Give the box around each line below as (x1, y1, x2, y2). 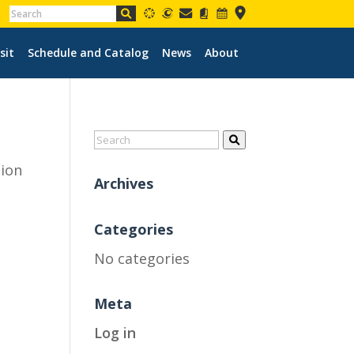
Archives (94, 173, 154, 193)
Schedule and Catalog (27, 44, 149, 60)
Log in (94, 322, 137, 342)
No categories (94, 248, 190, 268)
